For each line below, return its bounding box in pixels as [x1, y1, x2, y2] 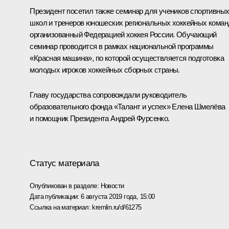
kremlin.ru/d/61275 [92, 203, 142, 211]
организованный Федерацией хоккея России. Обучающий [30, 30, 217, 39]
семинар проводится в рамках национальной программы [30, 42, 214, 51]
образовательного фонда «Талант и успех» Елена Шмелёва [30, 102, 225, 111]
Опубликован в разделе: [30, 181, 101, 190]
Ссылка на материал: [30, 203, 93, 211]
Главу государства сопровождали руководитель [30, 90, 187, 100]
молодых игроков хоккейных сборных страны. [30, 65, 180, 75]
